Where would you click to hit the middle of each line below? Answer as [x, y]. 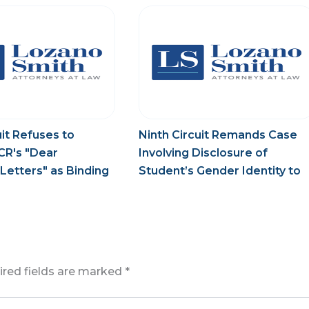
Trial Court [169, 189]
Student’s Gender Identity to [219, 171]
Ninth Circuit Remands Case [218, 135]
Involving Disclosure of [203, 153]
